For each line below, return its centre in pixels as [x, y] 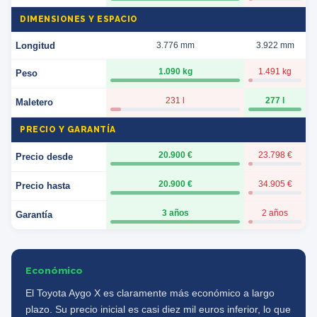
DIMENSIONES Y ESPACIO [79, 19]
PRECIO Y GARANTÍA [68, 129]
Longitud [35, 45]
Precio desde [44, 156]
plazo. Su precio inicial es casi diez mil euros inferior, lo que [158, 309]
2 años [275, 213]
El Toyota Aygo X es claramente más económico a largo [150, 293]
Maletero [34, 102]
